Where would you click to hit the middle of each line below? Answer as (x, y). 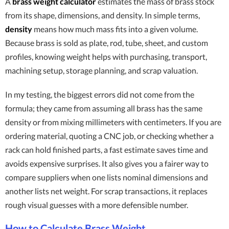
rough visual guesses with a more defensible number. (97, 205)
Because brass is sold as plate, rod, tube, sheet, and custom (107, 43)
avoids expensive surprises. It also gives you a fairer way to (107, 163)
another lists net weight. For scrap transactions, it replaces (106, 191)
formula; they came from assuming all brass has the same (104, 108)
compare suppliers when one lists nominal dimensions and (107, 177)
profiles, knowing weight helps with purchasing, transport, (106, 56)
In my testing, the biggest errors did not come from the (100, 94)
